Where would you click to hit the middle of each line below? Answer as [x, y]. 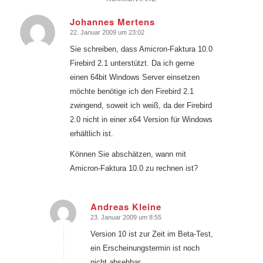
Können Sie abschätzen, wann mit [128, 154]
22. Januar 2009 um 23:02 [107, 33]
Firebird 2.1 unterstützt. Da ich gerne [132, 63]
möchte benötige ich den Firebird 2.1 [131, 92]
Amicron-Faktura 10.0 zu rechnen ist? [134, 168]
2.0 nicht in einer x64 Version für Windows [141, 120]
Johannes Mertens [112, 22]
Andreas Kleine [126, 207]
